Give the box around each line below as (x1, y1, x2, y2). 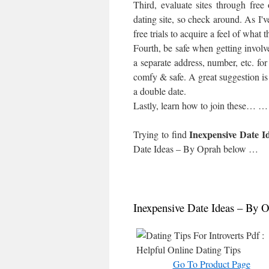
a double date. (133, 85, 186, 97)
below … (221, 142, 258, 155)
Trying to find (133, 128, 190, 141)
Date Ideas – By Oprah (133, 142, 221, 155)
